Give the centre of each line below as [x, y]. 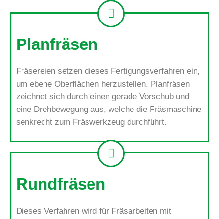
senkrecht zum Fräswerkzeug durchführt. [91, 122]
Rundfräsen [61, 184]
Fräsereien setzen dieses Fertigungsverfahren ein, [108, 71]
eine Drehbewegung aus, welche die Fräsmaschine [109, 109]
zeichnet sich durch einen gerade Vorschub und [103, 96]
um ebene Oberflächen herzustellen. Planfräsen [103, 84]
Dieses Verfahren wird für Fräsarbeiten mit [94, 211]
